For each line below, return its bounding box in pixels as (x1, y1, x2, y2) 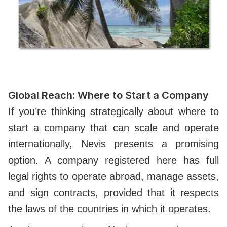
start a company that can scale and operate (8, 122, 219, 134)
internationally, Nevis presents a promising (8, 138, 219, 150)
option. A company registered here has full (8, 155, 219, 166)
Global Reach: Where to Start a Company (8, 89, 211, 102)
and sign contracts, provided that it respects (8, 187, 219, 199)
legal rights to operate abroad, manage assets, (8, 171, 219, 182)
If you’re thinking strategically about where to (8, 106, 219, 118)
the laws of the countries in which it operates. (8, 203, 214, 215)
